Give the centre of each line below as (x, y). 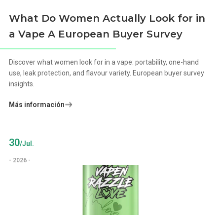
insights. (22, 84)
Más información (37, 104)
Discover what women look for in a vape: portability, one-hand (104, 62)
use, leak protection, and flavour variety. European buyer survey (107, 73)
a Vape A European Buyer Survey (96, 34)
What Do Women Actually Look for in (107, 18)
